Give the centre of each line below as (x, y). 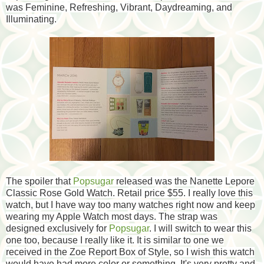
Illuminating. (31, 19)
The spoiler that (39, 181)
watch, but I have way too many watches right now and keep (131, 204)
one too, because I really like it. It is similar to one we (115, 240)
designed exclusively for (57, 228)
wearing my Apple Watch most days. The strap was (112, 216)
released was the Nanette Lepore (184, 181)
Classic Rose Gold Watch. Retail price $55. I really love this (129, 193)
